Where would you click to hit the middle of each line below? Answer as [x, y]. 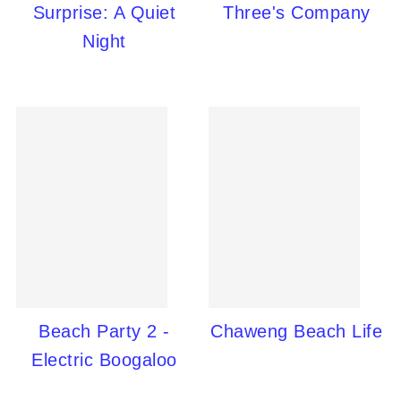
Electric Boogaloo [104, 360]
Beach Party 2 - [104, 331]
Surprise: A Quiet [104, 13]
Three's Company [297, 13]
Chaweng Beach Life [297, 331]
